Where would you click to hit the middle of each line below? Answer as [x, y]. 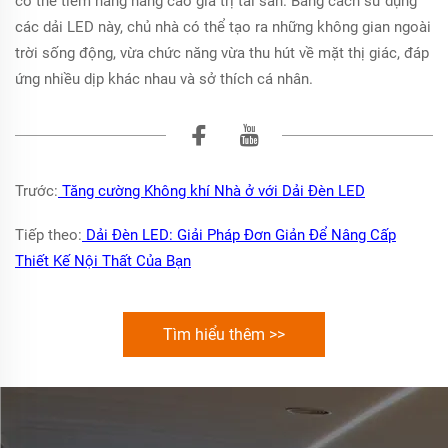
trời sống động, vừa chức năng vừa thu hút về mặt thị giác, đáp [222, 53]
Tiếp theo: [48, 235]
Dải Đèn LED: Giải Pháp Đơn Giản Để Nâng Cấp [239, 235]
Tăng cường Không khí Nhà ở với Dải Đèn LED [211, 191]
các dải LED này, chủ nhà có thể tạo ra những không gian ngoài [223, 27]
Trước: [36, 191]
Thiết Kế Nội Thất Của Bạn [103, 261]
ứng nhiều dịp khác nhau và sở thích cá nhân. [164, 79]
